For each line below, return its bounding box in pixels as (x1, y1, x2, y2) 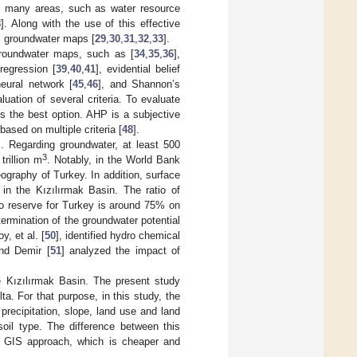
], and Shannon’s (98, 77, 181, 90)
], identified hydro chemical (55, 229, 181, 241)
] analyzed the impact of (61, 244, 181, 257)
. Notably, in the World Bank (46, 153, 181, 166)
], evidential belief (95, 62, 181, 75)
